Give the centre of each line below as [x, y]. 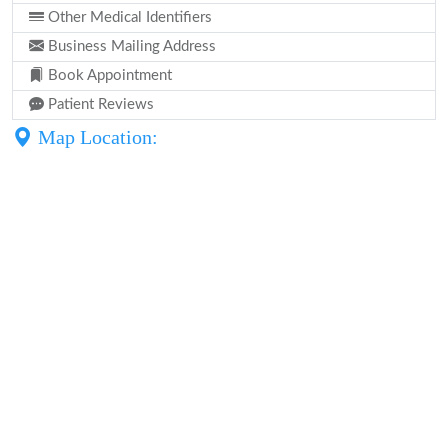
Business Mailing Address [130, 46]
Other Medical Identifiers [128, 17]
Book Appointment [108, 75]
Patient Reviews [99, 104]
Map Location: [95, 137]
